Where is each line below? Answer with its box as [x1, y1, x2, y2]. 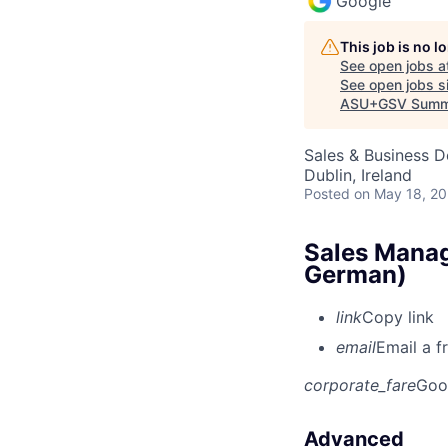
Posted [304, 184, 350, 202]
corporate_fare [304, 374, 416, 395]
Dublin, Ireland [304, 164, 412, 185]
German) [304, 259, 407, 289]
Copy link [362, 306, 434, 327]
